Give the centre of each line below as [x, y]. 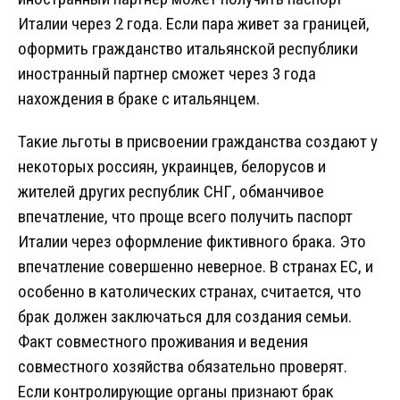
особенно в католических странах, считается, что [190, 292]
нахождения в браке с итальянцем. [139, 99]
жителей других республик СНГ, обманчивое [171, 192]
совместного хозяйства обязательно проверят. [183, 367]
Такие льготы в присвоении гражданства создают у [198, 142]
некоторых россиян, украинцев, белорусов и [172, 167]
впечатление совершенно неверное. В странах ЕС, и [196, 267]
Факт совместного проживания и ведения [163, 342]
